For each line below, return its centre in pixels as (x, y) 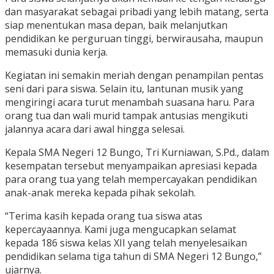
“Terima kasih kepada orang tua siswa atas (104, 216)
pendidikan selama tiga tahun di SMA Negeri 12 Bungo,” (133, 257)
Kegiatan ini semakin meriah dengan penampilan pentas (134, 76)
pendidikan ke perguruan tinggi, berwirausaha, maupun (134, 39)
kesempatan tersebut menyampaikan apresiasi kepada (131, 166)
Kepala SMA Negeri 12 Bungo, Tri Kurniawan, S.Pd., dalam (137, 153)
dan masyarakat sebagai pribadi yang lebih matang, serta (137, 12)
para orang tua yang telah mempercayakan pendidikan (131, 180)
